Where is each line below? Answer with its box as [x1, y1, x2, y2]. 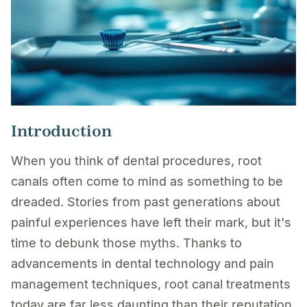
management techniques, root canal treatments [11, 277, 291, 291]
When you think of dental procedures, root [11, 153, 262, 168]
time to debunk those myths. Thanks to [11, 236, 242, 250]
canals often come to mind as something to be [11, 174, 283, 188]
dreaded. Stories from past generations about [11, 195, 280, 209]
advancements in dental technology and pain [11, 256, 274, 271]
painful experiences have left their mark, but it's [11, 215, 291, 230]
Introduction [11, 121, 112, 140]
